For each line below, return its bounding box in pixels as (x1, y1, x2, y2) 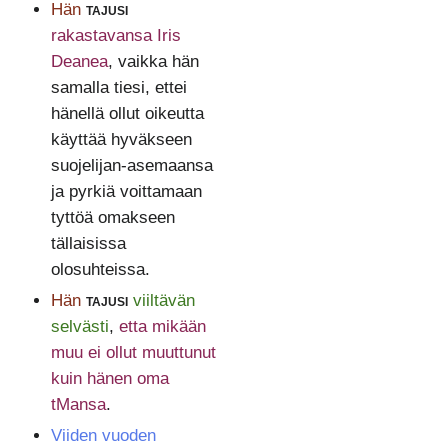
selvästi (50, 317, 109, 337)
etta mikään (118, 317, 206, 337)
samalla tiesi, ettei (50, 78, 187, 98)
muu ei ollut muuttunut (50, 343, 216, 363)
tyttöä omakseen (50, 208, 175, 228)
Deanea (50, 52, 108, 72)
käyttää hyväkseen (50, 130, 192, 150)
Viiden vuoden (50, 426, 156, 446)
